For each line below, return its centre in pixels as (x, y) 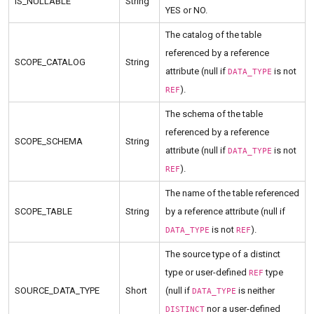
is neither (255, 291)
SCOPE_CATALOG (50, 62)
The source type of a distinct (223, 254)
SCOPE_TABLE (43, 212)
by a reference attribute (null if (225, 212)
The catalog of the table (213, 35)
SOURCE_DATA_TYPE (57, 291)
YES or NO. (186, 11)
